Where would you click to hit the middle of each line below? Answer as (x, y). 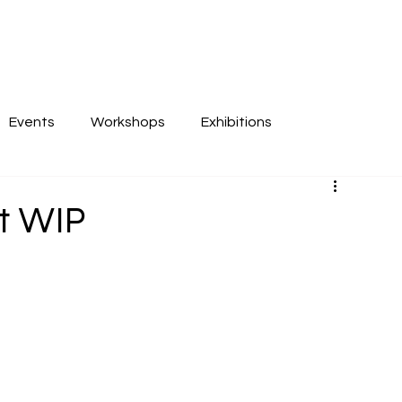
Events (32, 122)
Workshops (128, 122)
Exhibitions (236, 122)
